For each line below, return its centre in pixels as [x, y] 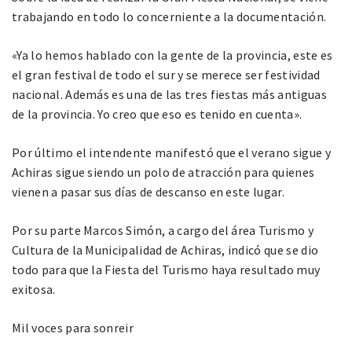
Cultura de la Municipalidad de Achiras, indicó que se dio [165, 249]
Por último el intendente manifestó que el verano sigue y [171, 152]
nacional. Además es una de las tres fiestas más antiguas [169, 94]
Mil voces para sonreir [73, 327]
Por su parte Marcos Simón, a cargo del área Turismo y [163, 230]
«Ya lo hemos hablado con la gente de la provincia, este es [172, 55]
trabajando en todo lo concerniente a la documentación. [169, 16]
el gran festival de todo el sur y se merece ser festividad [166, 74]
